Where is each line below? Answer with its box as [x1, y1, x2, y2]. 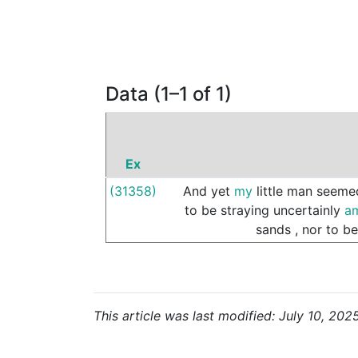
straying [221, 202, 269, 218]
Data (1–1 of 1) [105, 82, 232, 105]
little [257, 183, 283, 199]
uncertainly [273, 202, 340, 218]
